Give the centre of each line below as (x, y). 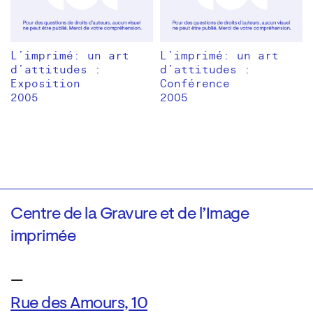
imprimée (43, 237)
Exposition (45, 84)
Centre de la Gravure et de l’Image (130, 215)
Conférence (195, 84)
